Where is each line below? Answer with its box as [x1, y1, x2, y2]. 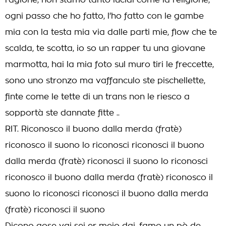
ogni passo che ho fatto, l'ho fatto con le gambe [5, 12, 204, 20]
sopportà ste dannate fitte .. [5, 109, 120, 117]
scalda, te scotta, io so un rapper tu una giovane [5, 44, 205, 52]
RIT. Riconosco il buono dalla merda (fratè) [5, 125, 182, 133]
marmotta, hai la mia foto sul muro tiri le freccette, [5, 61, 214, 69]
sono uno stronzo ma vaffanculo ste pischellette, [5, 77, 205, 85]
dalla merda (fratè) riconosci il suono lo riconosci [5, 157, 208, 165]
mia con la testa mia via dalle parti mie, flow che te [5, 28, 217, 36]
